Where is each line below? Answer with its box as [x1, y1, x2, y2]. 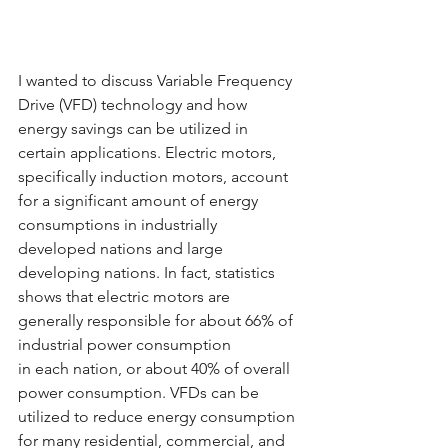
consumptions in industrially [18, 214, 221, 234]
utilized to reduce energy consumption [18, 406, 299, 426]
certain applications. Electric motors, [18, 142, 280, 162]
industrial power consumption [18, 334, 231, 354]
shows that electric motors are [18, 286, 234, 306]
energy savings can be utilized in [18, 118, 252, 138]
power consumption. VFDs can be [18, 382, 263, 402]
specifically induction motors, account [18, 166, 292, 186]
